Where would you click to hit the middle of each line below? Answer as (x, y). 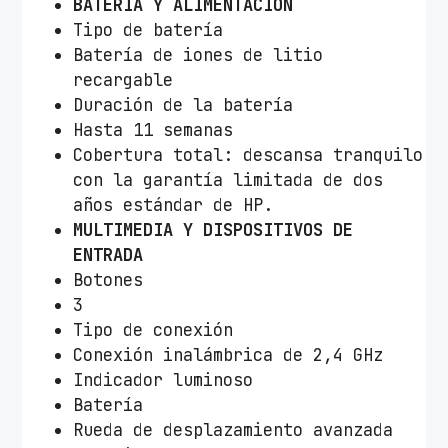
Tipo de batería (148, 30)
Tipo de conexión (153, 330)
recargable (123, 80)
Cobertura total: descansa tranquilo (248, 155)
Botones (108, 280)
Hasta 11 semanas (153, 130)
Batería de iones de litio (198, 55)
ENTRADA (108, 255)
